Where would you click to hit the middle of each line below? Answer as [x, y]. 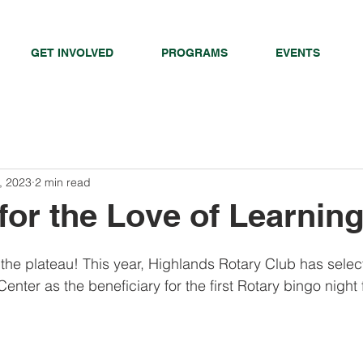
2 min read [63, 182]
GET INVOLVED [72, 53]
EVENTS [298, 53]
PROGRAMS [194, 53]
